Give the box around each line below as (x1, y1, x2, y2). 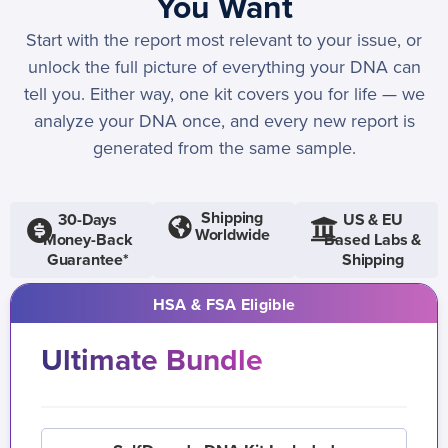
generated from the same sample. (92, 137, 356, 160)
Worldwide (194, 225, 270, 246)
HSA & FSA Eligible (152, 295, 296, 316)
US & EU (342, 210, 404, 231)
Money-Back (42, 230, 133, 251)
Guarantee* (46, 250, 129, 271)
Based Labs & (324, 230, 422, 251)
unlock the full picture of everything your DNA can (27, 56, 421, 79)
